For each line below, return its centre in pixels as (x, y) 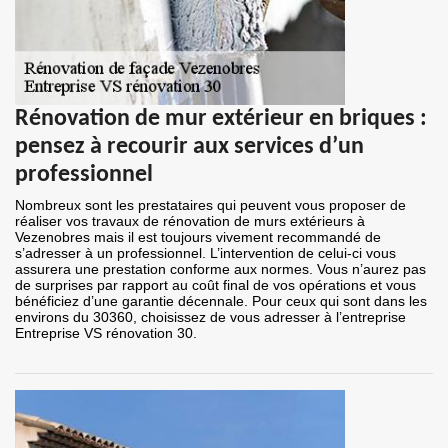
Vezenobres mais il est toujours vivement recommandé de (198, 237)
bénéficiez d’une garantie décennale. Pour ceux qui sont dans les (221, 301)
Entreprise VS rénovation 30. (106, 333)
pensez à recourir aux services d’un (189, 147)
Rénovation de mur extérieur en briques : (221, 119)
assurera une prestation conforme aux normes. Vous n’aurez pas (220, 269)
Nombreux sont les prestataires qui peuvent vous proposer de (210, 205)
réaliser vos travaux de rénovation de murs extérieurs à (190, 221)
